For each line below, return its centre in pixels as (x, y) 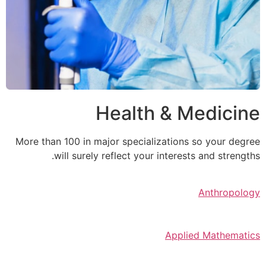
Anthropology (229, 193)
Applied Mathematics (213, 235)
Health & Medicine (178, 113)
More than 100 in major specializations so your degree (138, 141)
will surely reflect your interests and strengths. (157, 155)
